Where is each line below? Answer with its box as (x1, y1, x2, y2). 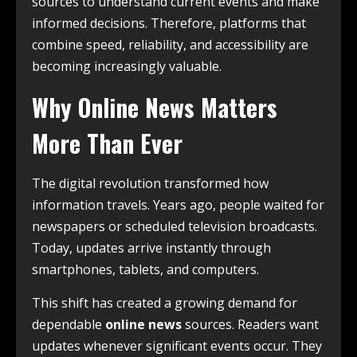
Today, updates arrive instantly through (32, 239, 271, 257)
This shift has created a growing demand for (32, 294, 297, 312)
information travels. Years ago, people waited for (32, 196, 324, 214)
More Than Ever (32, 125, 182, 161)
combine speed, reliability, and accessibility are (32, 36, 308, 53)
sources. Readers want (182, 316, 319, 333)
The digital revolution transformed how (32, 175, 269, 192)
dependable (32, 316, 105, 333)
